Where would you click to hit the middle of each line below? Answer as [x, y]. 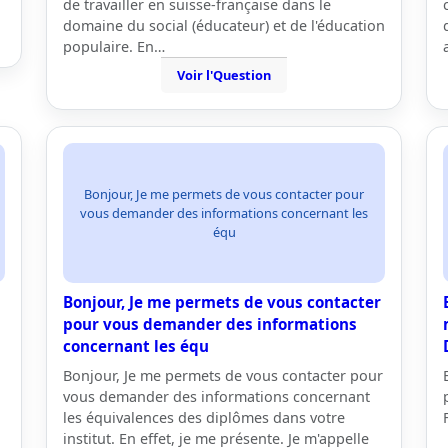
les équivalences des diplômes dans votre [204, 417]
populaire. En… [114, 46]
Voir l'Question [224, 75]
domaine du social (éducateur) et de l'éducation [224, 25]
